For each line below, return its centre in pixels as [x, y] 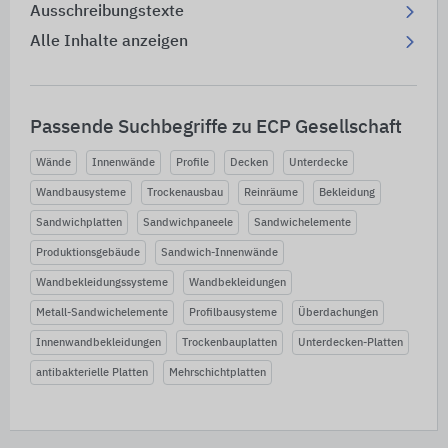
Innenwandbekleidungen [98, 343]
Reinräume [271, 193]
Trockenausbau [185, 193]
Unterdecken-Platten [350, 343]
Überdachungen [338, 313]
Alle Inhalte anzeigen [109, 42]
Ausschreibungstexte [107, 12]
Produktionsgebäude [88, 253]
